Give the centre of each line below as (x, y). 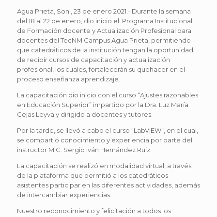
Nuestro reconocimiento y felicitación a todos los (94, 210)
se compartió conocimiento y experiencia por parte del (105, 140)
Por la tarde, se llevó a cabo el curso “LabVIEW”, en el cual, (108, 130)
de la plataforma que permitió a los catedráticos (93, 175)
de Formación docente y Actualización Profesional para (104, 30)
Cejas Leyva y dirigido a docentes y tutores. (85, 114)
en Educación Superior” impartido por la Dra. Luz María (103, 104)
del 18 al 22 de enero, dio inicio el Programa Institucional (105, 21)
